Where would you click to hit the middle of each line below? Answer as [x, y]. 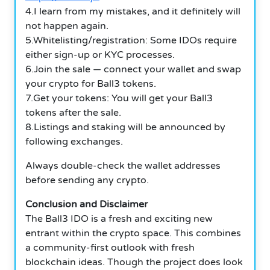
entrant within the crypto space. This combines [133, 233]
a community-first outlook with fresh [110, 247]
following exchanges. [74, 141]
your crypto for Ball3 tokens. [91, 83]
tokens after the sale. [73, 112]
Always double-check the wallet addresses [123, 165]
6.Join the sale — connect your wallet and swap [133, 69]
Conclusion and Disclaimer [86, 204]
